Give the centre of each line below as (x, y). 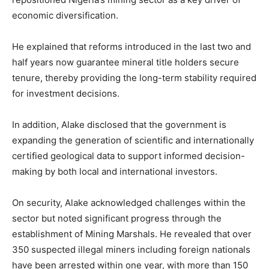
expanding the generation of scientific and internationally (133, 140)
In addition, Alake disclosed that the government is (119, 124)
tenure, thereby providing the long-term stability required (134, 77)
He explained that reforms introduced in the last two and (131, 46)
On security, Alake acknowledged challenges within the (129, 202)
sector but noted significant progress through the (117, 218)
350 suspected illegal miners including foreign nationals (131, 249)
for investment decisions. (66, 93)
